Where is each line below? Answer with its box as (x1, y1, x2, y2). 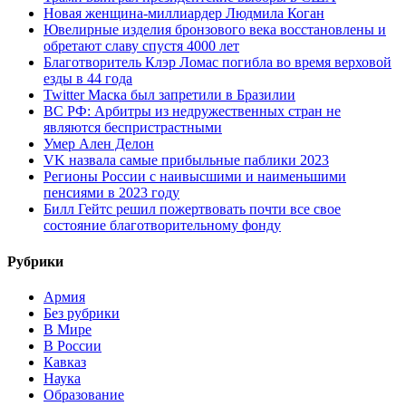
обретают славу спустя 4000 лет (43, 38, 239, 54)
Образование (43, 386, 124, 402)
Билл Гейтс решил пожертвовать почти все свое (43, 201, 341, 217)
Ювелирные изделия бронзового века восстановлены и (43, 22, 386, 38)
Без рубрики (43, 304, 120, 321)
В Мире (43, 321, 92, 337)
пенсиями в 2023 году (43, 185, 179, 201)
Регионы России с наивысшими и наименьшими (43, 169, 346, 185)
